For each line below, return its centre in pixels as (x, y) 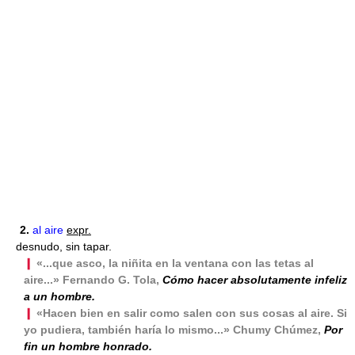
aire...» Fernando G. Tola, (93, 280)
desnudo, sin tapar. (64, 246)
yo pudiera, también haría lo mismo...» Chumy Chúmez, (174, 330)
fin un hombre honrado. (88, 346)
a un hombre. (59, 296)
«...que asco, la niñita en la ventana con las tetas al (175, 263)
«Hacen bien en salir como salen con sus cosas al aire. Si (192, 313)
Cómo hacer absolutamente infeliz (255, 280)
